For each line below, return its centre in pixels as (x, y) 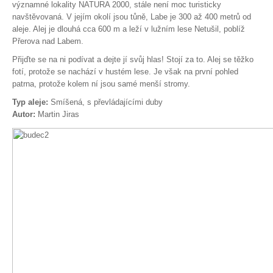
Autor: (24, 114)
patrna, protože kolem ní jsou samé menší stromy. (101, 84)
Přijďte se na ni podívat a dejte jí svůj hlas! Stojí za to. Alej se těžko (133, 59)
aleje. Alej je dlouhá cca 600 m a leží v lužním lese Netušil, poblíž (129, 29)
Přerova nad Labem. (48, 41)
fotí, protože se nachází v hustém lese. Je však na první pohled (125, 72)
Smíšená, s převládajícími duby (105, 102)
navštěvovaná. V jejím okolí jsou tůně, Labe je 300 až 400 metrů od (132, 17)
